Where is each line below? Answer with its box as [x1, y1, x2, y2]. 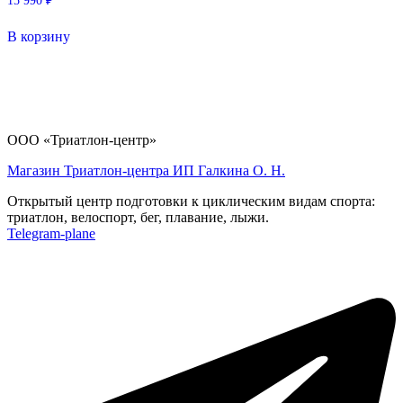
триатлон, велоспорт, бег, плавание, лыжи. [7, 210, 269, 226]
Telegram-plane [7, 226, 95, 242]
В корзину [7, 28, 70, 44]
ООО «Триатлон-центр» [7, 132, 157, 148]
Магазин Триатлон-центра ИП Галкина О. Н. [7, 163, 285, 179]
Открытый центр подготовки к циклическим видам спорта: [7, 193, 375, 210]
